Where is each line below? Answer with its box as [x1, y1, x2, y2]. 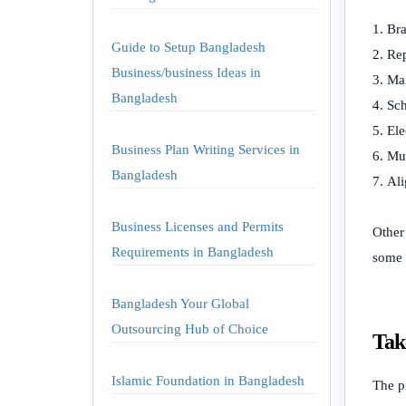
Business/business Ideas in [111, 65, 261, 80]
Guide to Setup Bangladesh [111, 40, 266, 54]
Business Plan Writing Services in [111, 142, 300, 157]
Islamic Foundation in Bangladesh [111, 373, 304, 388]
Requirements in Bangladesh [111, 245, 274, 259]
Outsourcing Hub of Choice [111, 322, 268, 336]
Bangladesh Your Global [111, 296, 249, 311]
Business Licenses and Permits [111, 219, 284, 234]
